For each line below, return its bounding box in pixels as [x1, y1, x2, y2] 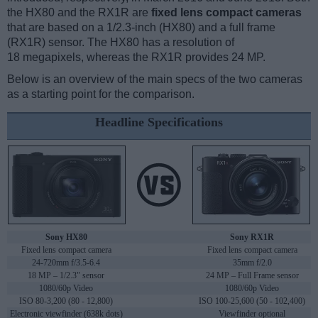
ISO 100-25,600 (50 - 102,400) [199, 296, 305, 307]
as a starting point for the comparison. [7, 88, 194, 101]
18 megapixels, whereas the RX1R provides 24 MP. [7, 51, 265, 64]
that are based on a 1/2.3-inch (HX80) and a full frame [7, 21, 275, 34]
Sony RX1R [230, 232, 274, 243]
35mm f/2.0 [232, 258, 272, 268]
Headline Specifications [95, 115, 223, 130]
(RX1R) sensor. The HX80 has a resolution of [7, 36, 234, 49]
